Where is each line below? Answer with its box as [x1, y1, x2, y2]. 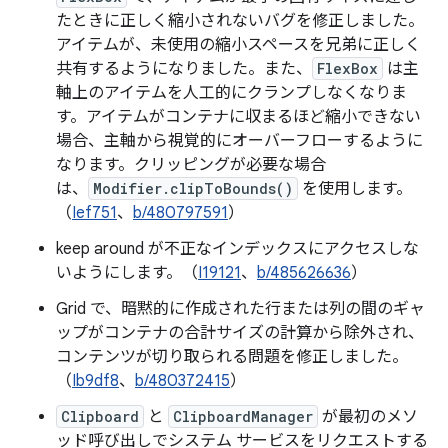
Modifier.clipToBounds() [93, 179, 293, 198]
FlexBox [317, 59, 378, 78]
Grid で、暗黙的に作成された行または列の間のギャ [56, 299, 425, 319]
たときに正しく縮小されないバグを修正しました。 [56, 11, 424, 31]
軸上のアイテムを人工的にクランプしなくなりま [56, 83, 407, 103]
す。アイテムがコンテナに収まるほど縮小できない [56, 107, 421, 127]
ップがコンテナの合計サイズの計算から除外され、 [56, 323, 424, 343]
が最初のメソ [318, 407, 418, 427]
